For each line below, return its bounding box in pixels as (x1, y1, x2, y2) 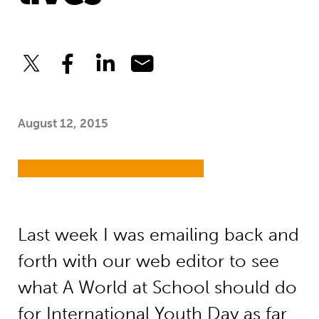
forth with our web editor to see (17, 251, 279, 272)
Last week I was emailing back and (17, 224, 299, 246)
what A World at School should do (17, 277, 297, 298)
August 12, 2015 (17, 115, 108, 131)
